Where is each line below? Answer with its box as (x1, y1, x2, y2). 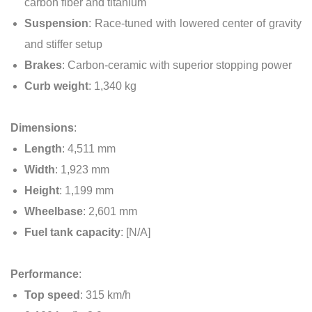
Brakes (24, 58, 62, 71)
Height (24, 184, 59, 196)
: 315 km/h (80, 288, 131, 301)
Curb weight (24, 79, 88, 92)
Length (24, 142, 62, 155)
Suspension (24, 17, 88, 29)
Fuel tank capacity (24, 226, 120, 238)
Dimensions (10, 121, 74, 134)
